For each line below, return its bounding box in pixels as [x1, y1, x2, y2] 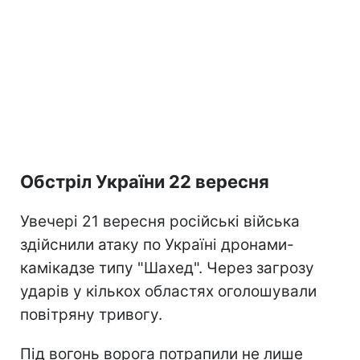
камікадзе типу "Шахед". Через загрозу [20, 259, 314, 278]
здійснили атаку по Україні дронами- [20, 235, 294, 255]
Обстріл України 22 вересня [20, 171, 269, 193]
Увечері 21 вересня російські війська [20, 212, 300, 231]
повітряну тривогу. [20, 305, 162, 325]
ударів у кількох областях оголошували [20, 282, 317, 301]
